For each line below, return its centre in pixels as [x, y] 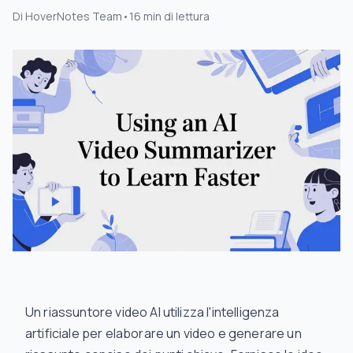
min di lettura [176, 16]
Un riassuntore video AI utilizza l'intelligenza [152, 312]
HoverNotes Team [74, 16]
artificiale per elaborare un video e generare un [163, 333]
